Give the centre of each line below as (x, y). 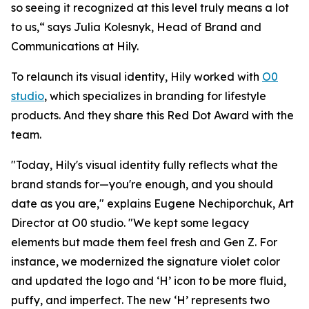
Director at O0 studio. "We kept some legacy (130, 223)
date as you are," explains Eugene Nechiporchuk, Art (152, 203)
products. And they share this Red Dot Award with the (152, 115)
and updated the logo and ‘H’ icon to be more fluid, (149, 281)
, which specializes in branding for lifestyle (155, 96)
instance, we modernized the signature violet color (146, 261)
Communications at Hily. (75, 46)
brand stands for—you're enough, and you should (142, 184)
